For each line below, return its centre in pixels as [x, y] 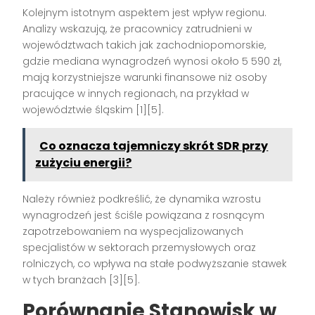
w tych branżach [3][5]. [82, 280]
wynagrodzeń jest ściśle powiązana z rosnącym [144, 216]
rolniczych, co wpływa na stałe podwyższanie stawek [155, 264]
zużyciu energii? [84, 163]
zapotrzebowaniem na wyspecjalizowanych [133, 232]
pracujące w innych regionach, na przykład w [136, 94]
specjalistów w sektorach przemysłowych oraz [140, 248]
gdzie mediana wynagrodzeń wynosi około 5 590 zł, [152, 62]
